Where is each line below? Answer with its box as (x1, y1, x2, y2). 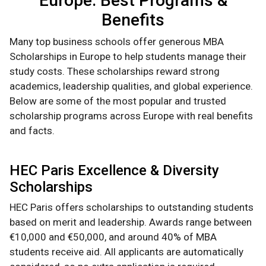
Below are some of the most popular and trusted (9, 95, 226, 107)
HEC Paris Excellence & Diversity (9, 162, 219, 179)
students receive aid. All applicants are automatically (9, 246, 243, 258)
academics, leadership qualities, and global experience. (9, 80, 253, 93)
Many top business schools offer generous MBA (9, 36, 224, 48)
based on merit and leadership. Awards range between (9, 216, 252, 229)
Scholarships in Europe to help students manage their (9, 50, 246, 63)
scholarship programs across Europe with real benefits (9, 110, 253, 122)
